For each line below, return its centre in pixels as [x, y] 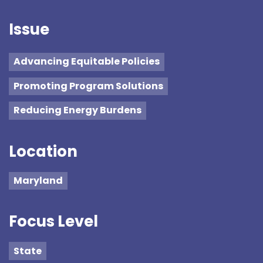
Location [43, 151]
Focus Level [53, 222]
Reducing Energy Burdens [77, 110]
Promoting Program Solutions [88, 86]
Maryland [38, 181]
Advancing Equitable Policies [87, 62]
